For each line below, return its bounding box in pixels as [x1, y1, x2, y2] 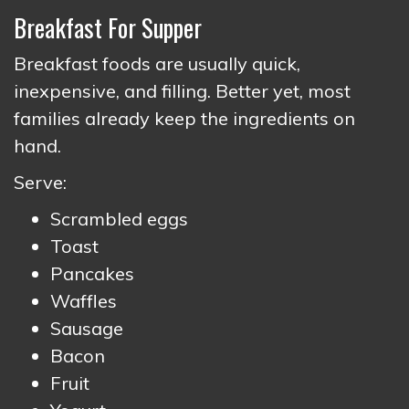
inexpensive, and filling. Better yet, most [14, 79, 351, 102]
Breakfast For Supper [14, 9, 202, 46]
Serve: [14, 171, 67, 194]
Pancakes [50, 262, 134, 285]
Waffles [50, 289, 117, 312]
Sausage [50, 317, 123, 340]
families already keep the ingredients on [14, 107, 355, 130]
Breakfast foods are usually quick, [14, 52, 300, 75]
